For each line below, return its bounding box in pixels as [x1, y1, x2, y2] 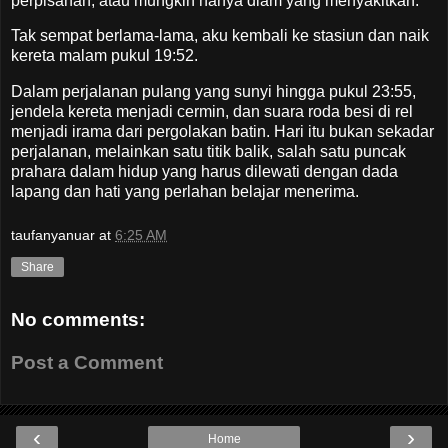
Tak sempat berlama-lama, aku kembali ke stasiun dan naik [11, 27, 429, 45]
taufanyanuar [11, 226, 95, 243]
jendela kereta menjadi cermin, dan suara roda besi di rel [11, 103, 413, 121]
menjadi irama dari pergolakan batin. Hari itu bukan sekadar [11, 123, 434, 141]
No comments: [11, 308, 145, 330]
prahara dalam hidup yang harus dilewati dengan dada [11, 163, 398, 181]
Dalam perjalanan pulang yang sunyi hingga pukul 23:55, [11, 83, 416, 101]
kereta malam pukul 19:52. [11, 47, 202, 65]
